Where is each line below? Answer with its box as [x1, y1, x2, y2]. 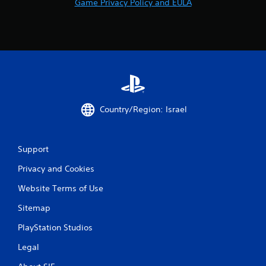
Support [18, 143, 49, 154]
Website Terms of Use [18, 182, 103, 194]
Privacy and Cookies [18, 163, 94, 174]
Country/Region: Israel [99, 104, 187, 115]
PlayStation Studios [18, 221, 93, 233]
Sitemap [18, 202, 50, 213]
